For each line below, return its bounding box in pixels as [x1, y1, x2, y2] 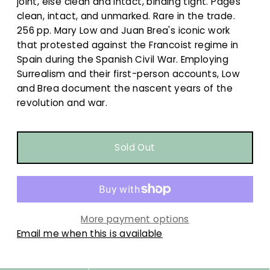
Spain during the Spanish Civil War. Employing [16, 53, 229, 66]
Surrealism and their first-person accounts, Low [16, 67, 240, 81]
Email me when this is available [16, 227, 163, 240]
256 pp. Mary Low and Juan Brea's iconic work [16, 24, 230, 37]
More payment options [81, 212, 189, 225]
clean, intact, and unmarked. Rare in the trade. [16, 10, 235, 23]
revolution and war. [16, 96, 110, 110]
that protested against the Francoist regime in [16, 39, 239, 52]
